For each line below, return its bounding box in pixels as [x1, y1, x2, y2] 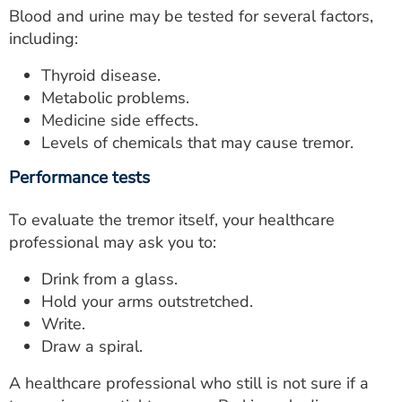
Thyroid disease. [41, 64, 161, 86]
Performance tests [9, 165, 150, 189]
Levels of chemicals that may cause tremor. [41, 131, 354, 153]
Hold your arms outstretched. [41, 290, 253, 312]
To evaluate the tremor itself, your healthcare [9, 208, 335, 231]
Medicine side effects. [41, 109, 198, 131]
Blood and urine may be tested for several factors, [9, 4, 373, 27]
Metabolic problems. [41, 86, 189, 109]
